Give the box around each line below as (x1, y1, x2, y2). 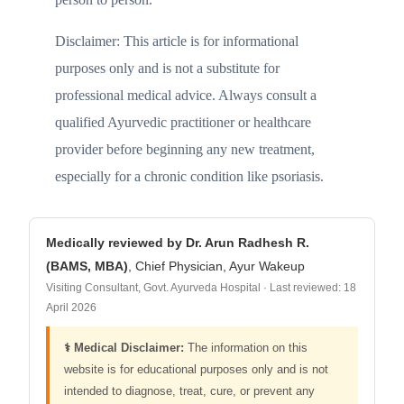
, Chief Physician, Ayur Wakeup (128, 258, 306, 273)
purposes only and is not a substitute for (54, 60, 280, 76)
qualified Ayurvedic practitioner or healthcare (54, 114, 311, 130)
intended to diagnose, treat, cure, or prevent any (64, 383, 316, 398)
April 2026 (46, 300, 97, 314)
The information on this (184, 340, 308, 354)
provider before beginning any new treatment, (54, 141, 315, 157)
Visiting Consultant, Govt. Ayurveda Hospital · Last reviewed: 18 (46, 280, 357, 294)
